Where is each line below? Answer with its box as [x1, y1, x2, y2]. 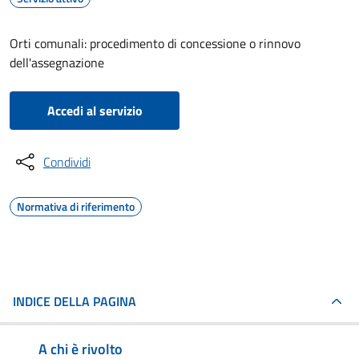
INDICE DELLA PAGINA [13, 292, 136, 311]
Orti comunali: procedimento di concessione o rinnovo [10, 34, 301, 53]
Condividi [43, 152, 91, 171]
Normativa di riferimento [17, 198, 135, 215]
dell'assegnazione [10, 53, 104, 72]
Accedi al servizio [46, 101, 143, 120]
